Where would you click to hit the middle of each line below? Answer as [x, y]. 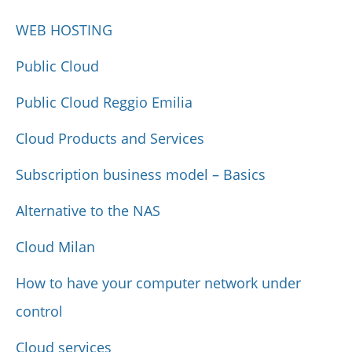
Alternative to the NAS [88, 210]
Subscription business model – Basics [141, 174]
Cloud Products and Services [110, 138]
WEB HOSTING [64, 29]
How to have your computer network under [158, 282]
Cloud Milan [55, 246]
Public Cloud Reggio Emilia [104, 102]
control [39, 311]
